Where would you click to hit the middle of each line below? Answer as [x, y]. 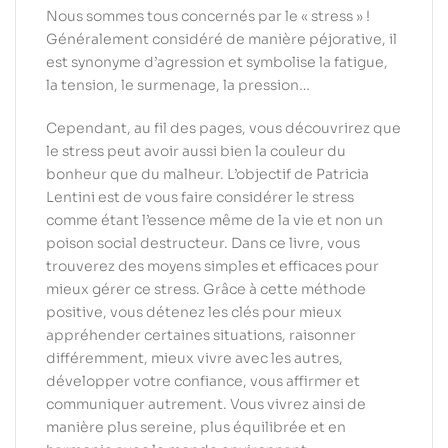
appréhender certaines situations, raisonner [201, 334]
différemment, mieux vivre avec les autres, [194, 357]
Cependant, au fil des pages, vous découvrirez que [223, 127]
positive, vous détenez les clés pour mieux [194, 311]
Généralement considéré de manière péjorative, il [221, 39]
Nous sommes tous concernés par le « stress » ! [208, 16]
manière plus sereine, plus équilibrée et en [196, 426]
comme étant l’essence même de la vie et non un [214, 219]
